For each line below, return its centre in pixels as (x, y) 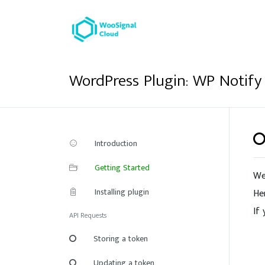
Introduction (116, 143)
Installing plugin (122, 192)
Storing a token (121, 239)
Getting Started (122, 168)
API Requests (88, 215)
